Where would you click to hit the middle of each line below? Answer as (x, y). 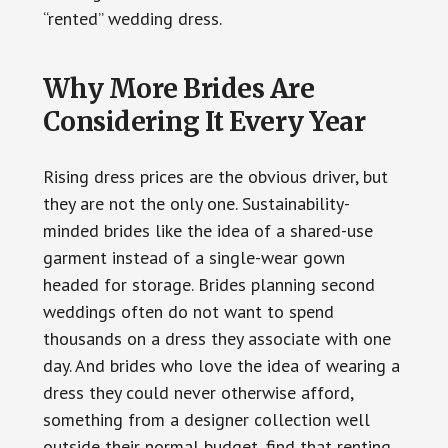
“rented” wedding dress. (132, 18)
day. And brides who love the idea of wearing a (221, 365)
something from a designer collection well (206, 419)
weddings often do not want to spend (188, 311)
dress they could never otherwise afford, (197, 392)
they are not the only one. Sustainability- (196, 203)
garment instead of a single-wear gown (193, 257)
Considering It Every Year (204, 121)
